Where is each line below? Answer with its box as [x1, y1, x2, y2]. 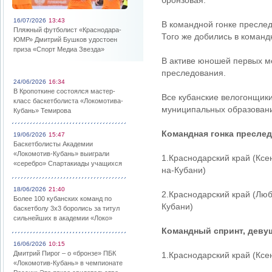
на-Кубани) [161, 165, 206, 175]
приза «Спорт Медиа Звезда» [13, 46, 104, 53]
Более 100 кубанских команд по [13, 195, 112, 202]
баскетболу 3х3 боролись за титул [13, 205, 120, 212]
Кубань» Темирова [13, 107, 71, 114]
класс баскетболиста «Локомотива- [13, 97, 123, 104]
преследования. [161, 68, 226, 78]
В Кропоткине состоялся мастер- [13, 87, 115, 95]
